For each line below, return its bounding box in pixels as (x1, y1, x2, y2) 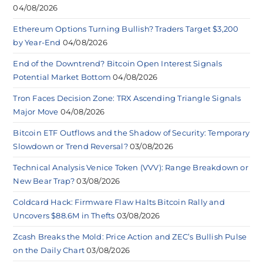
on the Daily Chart (13, 245, 85, 255)
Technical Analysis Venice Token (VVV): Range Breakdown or (13, 162, 248, 172)
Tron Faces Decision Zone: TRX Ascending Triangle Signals (13, 93, 241, 103)
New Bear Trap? (13, 176, 75, 186)
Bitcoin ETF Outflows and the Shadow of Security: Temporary (13, 127, 250, 137)
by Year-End (13, 37, 61, 47)
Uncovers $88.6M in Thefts (13, 210, 115, 220)
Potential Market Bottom (13, 72, 112, 82)
